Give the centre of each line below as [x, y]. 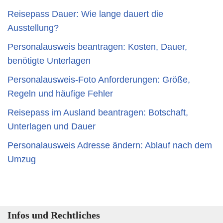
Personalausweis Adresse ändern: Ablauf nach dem [110, 145]
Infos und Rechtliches [54, 215]
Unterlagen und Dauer [52, 126]
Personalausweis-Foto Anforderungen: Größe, [99, 80]
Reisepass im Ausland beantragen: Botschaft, [98, 112]
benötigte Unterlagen [49, 61]
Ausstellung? [33, 28]
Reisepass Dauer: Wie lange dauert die [85, 14]
